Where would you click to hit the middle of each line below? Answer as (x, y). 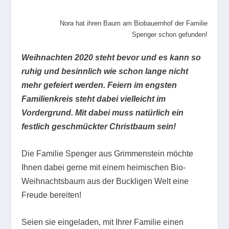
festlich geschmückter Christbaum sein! (99, 127)
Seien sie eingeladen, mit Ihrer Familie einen (103, 222)
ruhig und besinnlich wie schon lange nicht (105, 72)
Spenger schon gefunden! (169, 34)
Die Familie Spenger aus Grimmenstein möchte (108, 153)
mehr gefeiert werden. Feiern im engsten (99, 85)
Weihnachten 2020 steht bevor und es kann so (111, 58)
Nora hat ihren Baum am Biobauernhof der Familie (133, 23)
